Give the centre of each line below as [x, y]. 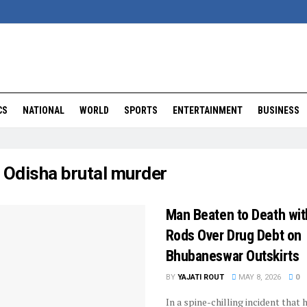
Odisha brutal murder [85, 173]
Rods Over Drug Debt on [233, 235]
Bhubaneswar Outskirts [232, 256]
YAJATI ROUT [200, 277]
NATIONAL [44, 110]
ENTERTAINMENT [208, 110]
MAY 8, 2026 [258, 277]
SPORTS [141, 110]
